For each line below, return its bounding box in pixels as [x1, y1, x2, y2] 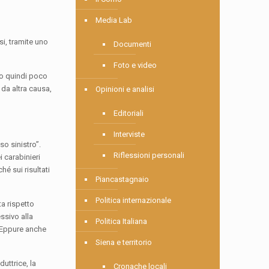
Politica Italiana [95, 217, 148, 226]
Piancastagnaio [95, 175, 150, 184]
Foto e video [113, 61, 157, 70]
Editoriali [113, 109, 144, 118]
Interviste [113, 130, 145, 139]
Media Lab [95, 16, 133, 25]
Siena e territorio [95, 238, 153, 247]
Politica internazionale [95, 196, 172, 205]
